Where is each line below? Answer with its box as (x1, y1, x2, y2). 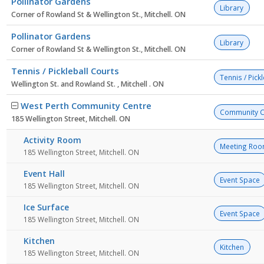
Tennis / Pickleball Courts (11, 65, 119, 77)
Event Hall (24, 168, 65, 180)
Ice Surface (24, 202, 69, 213)
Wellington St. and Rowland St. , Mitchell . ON (11, 79, 164, 90)
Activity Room (24, 134, 81, 146)
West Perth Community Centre (21, 100, 151, 112)
